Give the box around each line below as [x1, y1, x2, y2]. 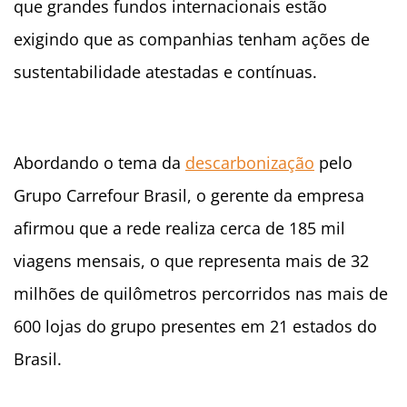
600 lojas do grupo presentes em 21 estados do [14, 315, 377, 338]
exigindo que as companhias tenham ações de [14, 28, 370, 51]
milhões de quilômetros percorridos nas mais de [14, 283, 388, 305]
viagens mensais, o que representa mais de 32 [14, 250, 369, 273]
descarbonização [185, 152, 314, 174]
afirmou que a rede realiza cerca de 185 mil [14, 217, 345, 240]
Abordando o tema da [14, 152, 185, 174]
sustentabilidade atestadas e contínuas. [14, 61, 317, 84]
